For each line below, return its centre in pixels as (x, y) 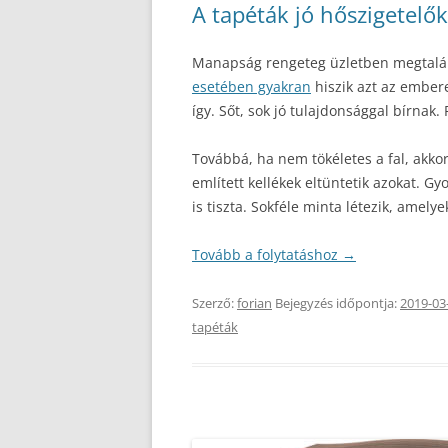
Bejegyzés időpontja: (336, 303)
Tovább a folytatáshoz (267, 254)
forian (254, 303)
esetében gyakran (251, 86)
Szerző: (214, 303)
